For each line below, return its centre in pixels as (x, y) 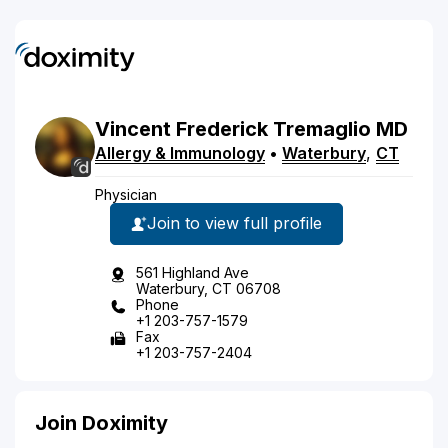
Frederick (222, 128)
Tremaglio (322, 128)
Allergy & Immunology (180, 152)
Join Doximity (101, 422)
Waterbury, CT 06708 (208, 288)
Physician (126, 194)
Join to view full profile (234, 223)
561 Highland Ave (192, 272)
